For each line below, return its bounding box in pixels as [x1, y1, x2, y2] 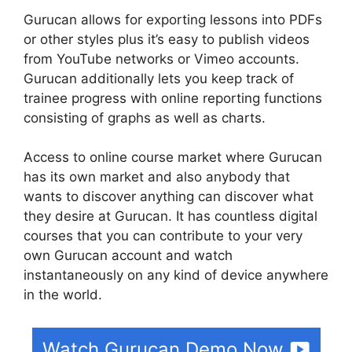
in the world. [24, 287, 102, 303]
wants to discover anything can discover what [24, 189, 313, 205]
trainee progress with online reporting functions [24, 90, 322, 106]
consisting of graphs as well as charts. [24, 109, 266, 126]
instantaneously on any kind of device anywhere [24, 267, 328, 284]
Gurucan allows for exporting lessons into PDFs [24, 11, 322, 27]
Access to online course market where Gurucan [24, 149, 322, 166]
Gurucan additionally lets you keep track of [24, 70, 294, 86]
